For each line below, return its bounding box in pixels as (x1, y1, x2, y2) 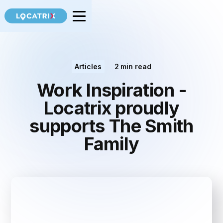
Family (84, 133, 139, 155)
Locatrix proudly (43, 97, 180, 119)
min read (120, 62, 152, 71)
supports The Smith (29, 115, 194, 137)
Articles (74, 62, 102, 71)
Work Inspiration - (36, 79, 187, 102)
